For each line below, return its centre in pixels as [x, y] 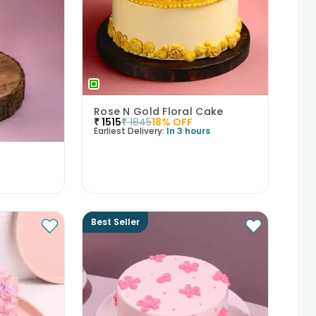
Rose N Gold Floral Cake [158, 112]
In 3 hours [188, 131]
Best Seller [115, 222]
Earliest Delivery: [129, 131]
